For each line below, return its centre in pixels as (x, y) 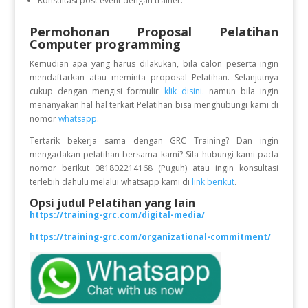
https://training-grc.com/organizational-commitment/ (150, 236)
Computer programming (105, 44)
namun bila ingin (241, 91)
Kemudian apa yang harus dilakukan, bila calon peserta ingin (154, 63)
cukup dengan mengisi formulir (97, 91)
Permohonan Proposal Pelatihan (154, 31)
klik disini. (184, 91)
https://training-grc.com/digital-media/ (117, 214)
